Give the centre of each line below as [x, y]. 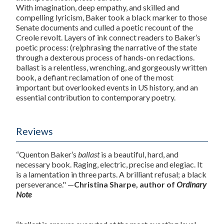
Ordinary [191, 184]
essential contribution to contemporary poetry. [96, 97]
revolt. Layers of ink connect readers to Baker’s [120, 37]
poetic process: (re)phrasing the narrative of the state [106, 47]
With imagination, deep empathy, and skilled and [98, 7]
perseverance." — [45, 184]
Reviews [34, 131]
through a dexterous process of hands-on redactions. [105, 57]
